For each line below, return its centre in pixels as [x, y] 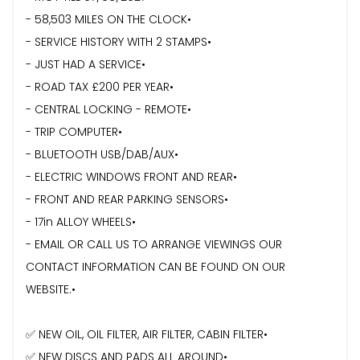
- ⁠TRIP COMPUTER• [74, 131]
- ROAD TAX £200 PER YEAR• [100, 86]
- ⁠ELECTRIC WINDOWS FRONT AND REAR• [131, 176]
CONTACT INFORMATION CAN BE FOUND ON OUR [155, 266]
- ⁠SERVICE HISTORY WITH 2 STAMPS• [119, 41]
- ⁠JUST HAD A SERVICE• [86, 64]
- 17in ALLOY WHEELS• [81, 221]
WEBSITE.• [51, 289]
